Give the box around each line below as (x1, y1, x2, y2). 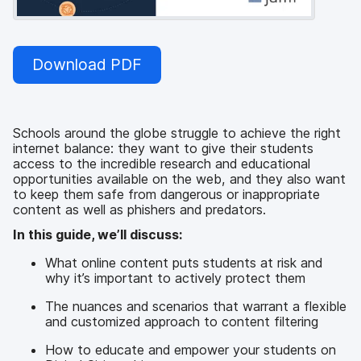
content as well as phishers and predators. (13, 201, 266, 218)
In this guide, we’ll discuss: (13, 226, 183, 243)
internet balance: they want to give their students (13, 139, 313, 156)
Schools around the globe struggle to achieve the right (13, 124, 341, 141)
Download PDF (32, 55, 142, 75)
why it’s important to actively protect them (45, 270, 305, 287)
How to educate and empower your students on (45, 342, 336, 359)
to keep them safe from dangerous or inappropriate (13, 185, 320, 202)
